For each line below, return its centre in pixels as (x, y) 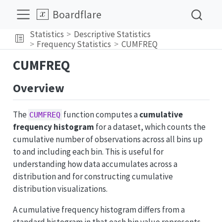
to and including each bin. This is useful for (88, 151)
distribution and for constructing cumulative (93, 176)
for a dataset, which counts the (150, 127)
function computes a (101, 114)
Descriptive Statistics (112, 34)
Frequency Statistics (74, 44)
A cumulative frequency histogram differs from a (99, 209)
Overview (38, 88)
